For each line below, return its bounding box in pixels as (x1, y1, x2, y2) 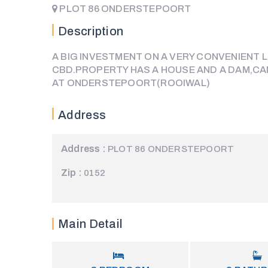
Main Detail (58, 217, 123, 230)
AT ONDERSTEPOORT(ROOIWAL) (52, 77, 210, 88)
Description (58, 24, 124, 38)
